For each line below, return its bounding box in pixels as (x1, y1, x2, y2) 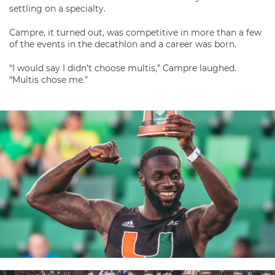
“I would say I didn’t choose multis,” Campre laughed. (9, 63, 236, 74)
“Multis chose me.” (9, 74, 88, 85)
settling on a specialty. (9, 3, 106, 14)
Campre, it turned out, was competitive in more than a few (9, 27, 261, 38)
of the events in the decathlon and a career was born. (9, 39, 236, 50)
